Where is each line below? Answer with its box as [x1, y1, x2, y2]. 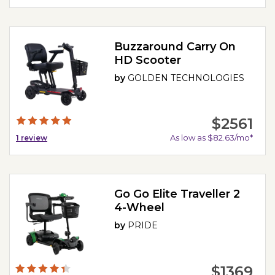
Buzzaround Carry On [114, 39, 236, 53]
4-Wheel [114, 201, 165, 215]
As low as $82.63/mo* [169, 133, 253, 143]
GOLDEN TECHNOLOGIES [128, 72, 245, 83]
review [19, 133, 47, 143]
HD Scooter [114, 53, 182, 67]
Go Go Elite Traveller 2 [114, 187, 241, 201]
